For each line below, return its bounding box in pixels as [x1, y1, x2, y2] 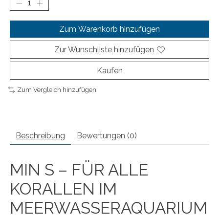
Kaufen [96, 66, 123, 76]
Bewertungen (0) [77, 131, 137, 140]
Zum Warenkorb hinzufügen [59, 24, 160, 34]
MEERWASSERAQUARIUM [10, 198, 207, 218]
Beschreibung [16, 131, 65, 140]
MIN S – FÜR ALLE [10, 160, 148, 179]
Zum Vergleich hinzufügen [17, 86, 96, 94]
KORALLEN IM [10, 179, 117, 198]
